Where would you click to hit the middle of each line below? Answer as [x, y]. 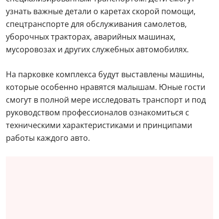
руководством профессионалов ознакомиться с [98, 112]
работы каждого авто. [48, 138]
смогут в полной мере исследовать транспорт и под [106, 100]
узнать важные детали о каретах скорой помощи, [101, 11]
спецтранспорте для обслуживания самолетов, [96, 24]
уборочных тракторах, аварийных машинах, [91, 37]
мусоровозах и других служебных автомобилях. [97, 49]
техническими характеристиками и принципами [99, 125]
